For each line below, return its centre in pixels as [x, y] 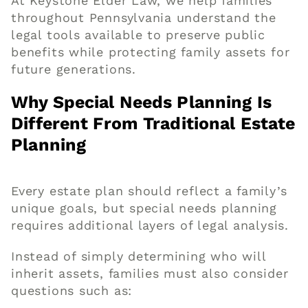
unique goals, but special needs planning [144, 208]
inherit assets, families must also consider [150, 274]
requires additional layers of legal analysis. [150, 225]
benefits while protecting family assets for [151, 52]
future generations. [74, 69]
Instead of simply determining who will [139, 256]
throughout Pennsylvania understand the [144, 18]
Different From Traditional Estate [153, 124]
